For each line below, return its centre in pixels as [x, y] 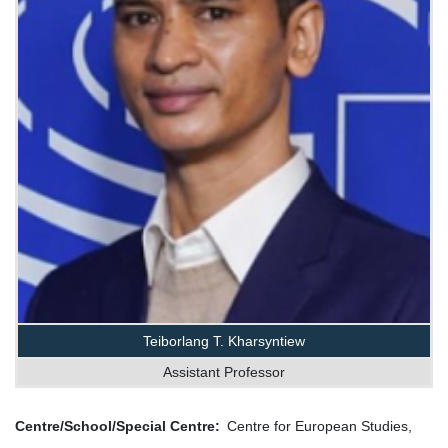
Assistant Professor [224, 372]
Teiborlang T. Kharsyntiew [224, 341]
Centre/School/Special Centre [115, 426]
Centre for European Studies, [319, 426]
